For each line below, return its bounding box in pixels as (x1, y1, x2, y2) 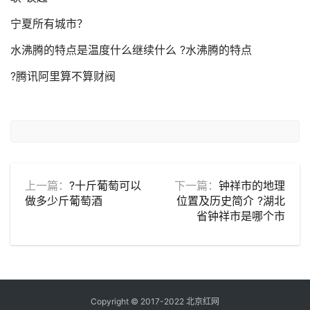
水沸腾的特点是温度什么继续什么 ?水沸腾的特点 (10, 43, 252, 57)
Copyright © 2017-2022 (91, 296, 186, 307)
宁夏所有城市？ (10, 17, 88, 30)
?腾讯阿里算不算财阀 (10, 69, 116, 83)
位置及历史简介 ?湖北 (176, 194, 285, 208)
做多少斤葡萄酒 (25, 194, 102, 208)
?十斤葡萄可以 (69, 179, 141, 192)
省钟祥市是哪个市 (197, 209, 285, 223)
